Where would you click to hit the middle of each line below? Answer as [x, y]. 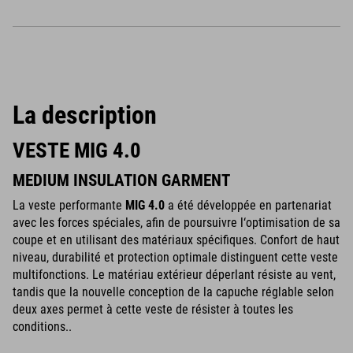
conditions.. [42, 327]
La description [85, 115]
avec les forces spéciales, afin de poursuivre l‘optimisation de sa [176, 223]
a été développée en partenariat [248, 205]
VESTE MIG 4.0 [77, 150]
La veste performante [69, 205]
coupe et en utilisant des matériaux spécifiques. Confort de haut [176, 240]
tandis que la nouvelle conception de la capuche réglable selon [173, 292]
